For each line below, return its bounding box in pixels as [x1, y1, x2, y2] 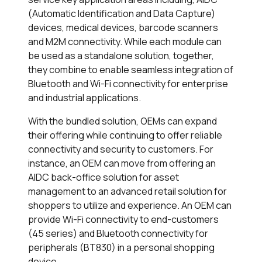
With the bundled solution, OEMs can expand [28, 115, 217, 128]
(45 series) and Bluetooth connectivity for [28, 227, 208, 240]
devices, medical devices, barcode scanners [28, 21, 218, 35]
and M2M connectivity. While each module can [28, 35, 222, 49]
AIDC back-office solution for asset [28, 171, 179, 184]
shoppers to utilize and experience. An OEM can [28, 199, 232, 212]
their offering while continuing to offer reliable [28, 129, 222, 142]
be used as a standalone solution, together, [28, 49, 214, 63]
